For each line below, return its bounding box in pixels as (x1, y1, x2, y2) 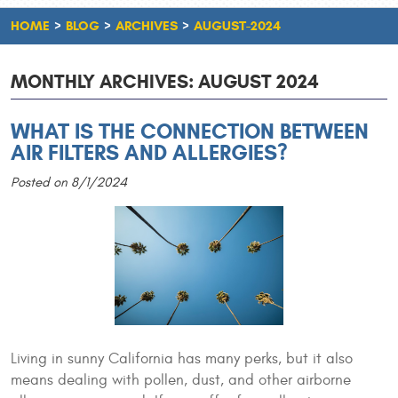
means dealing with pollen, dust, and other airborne (11, 370, 351, 389)
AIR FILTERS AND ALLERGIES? (11, 139, 288, 166)
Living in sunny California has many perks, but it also (11, 349, 353, 368)
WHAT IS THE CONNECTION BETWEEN (11, 118, 369, 145)
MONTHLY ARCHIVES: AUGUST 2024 (11, 70, 319, 93)
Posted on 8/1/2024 (11, 175, 127, 190)
